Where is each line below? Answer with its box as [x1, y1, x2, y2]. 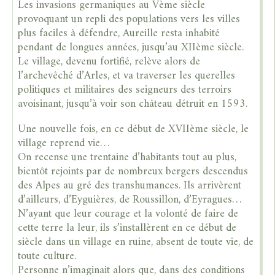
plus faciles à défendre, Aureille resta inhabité [18, 24, 220, 44]
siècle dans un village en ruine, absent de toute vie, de [18, 233, 254, 252]
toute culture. [18, 247, 80, 266]
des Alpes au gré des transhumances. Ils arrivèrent [18, 176, 242, 196]
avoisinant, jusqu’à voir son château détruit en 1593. [18, 95, 248, 114]
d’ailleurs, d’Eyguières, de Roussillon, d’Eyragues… [18, 190, 245, 210]
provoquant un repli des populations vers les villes [18, 10, 241, 29]
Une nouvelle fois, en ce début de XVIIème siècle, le [18, 120, 249, 139]
